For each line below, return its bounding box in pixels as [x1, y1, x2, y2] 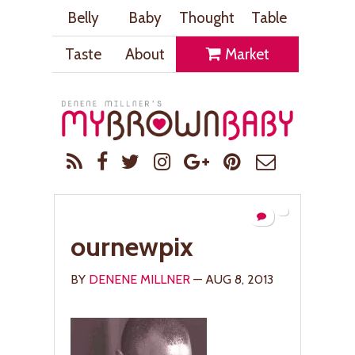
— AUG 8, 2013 [190, 271, 273, 287]
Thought [179, 8, 235, 27]
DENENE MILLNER [89, 271, 190, 287]
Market [221, 44, 269, 63]
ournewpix [71, 229, 193, 263]
